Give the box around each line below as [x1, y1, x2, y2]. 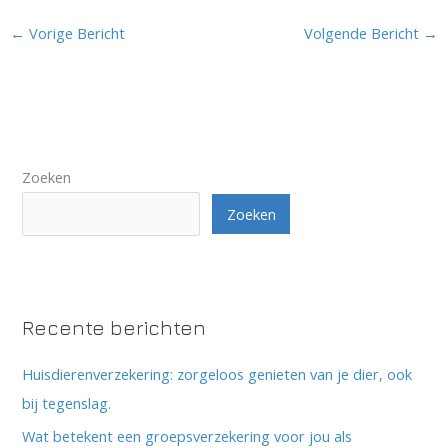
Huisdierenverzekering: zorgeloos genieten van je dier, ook [22, 364, 413, 385]
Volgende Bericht [304, 22, 424, 43]
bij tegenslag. [22, 393, 112, 414]
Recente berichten [22, 316, 207, 340]
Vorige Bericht [24, 22, 125, 43]
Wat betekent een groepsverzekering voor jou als [22, 425, 353, 446]
